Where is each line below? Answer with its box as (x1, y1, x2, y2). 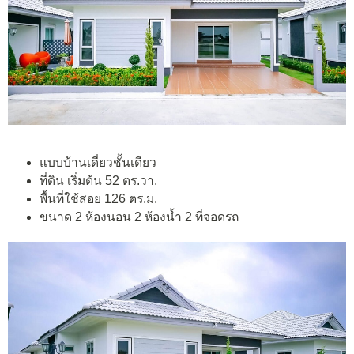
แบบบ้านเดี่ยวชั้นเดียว (40, 155, 156, 169)
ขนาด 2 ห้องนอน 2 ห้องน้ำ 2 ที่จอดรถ (40, 209, 239, 224)
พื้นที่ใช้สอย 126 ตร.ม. (40, 191, 157, 205)
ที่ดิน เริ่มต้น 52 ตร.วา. (40, 173, 157, 187)
